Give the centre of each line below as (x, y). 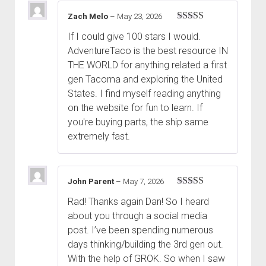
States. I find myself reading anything (144, 94)
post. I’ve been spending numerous (140, 230)
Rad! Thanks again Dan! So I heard (138, 202)
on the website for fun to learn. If (135, 108)
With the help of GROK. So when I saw (146, 259)
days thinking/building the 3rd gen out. (145, 245)
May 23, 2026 (140, 16)
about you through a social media (137, 216)
